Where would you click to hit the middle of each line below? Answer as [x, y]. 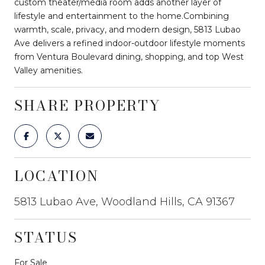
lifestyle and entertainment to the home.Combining [122, 16]
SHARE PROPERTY [88, 105]
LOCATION [56, 176]
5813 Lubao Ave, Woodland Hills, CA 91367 [125, 201]
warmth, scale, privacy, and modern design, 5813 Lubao [127, 29]
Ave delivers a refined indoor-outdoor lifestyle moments [130, 43]
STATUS [46, 237]
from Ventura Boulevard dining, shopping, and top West [129, 56]
